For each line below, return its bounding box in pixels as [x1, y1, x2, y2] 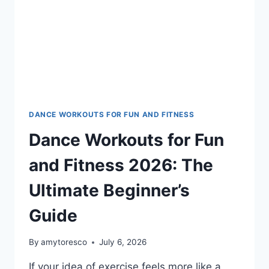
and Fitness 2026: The [29, 154, 213, 175]
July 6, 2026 [99, 237, 147, 247]
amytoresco [41, 237, 88, 247]
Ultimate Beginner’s [29, 180, 190, 201]
